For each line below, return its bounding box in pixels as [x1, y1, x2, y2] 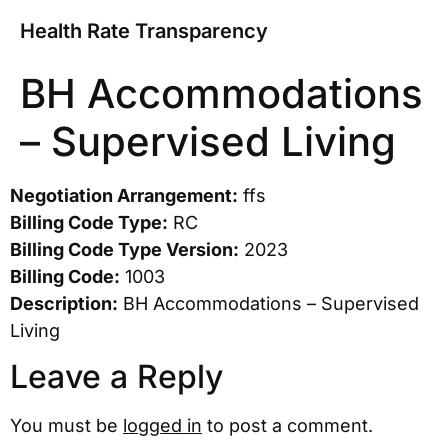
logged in [123, 415, 202, 437]
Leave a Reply [10, 357, 223, 397]
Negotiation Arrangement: [10, 185, 238, 206]
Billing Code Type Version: [10, 239, 239, 260]
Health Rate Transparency [20, 19, 268, 43]
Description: [10, 293, 118, 314]
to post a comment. [202, 415, 373, 437]
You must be [10, 415, 123, 437]
